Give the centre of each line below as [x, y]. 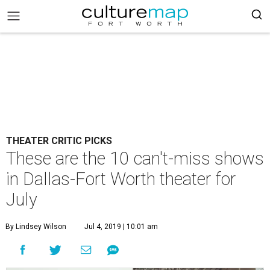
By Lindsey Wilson [36, 227]
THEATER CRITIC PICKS [59, 141]
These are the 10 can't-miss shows [135, 159]
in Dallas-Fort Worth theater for [121, 179]
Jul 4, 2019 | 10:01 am [121, 227]
